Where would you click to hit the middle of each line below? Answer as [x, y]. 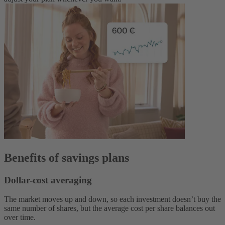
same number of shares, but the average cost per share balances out [109, 208]
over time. [20, 217]
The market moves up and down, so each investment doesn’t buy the [113, 199]
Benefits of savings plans [67, 157]
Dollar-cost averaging [48, 180]
